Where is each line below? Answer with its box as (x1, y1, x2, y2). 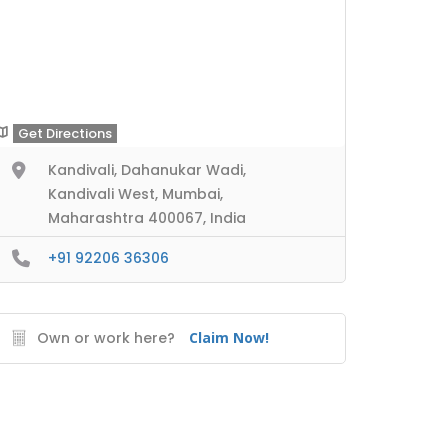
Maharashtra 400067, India (48, 208, 246, 228)
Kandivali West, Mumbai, (48, 184, 223, 204)
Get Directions (18, 124, 112, 143)
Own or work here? (37, 327, 175, 348)
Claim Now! (189, 327, 269, 347)
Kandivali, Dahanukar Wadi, (48, 160, 246, 180)
